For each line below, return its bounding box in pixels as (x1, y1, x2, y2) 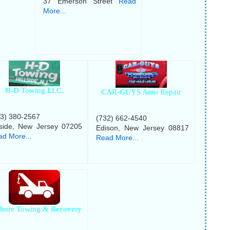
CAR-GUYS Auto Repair (101, 87, 182, 96)
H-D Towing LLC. (5, 86, 64, 95)
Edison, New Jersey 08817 (96, 123, 189, 132)
